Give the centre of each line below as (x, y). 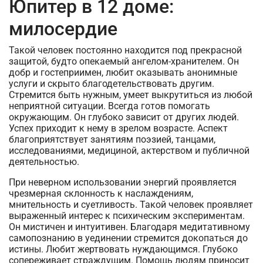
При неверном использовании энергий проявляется (123, 182)
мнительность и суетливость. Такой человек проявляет (131, 205)
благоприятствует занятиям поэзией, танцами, (112, 139)
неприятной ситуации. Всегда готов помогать (109, 106)
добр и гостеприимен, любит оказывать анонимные (123, 73)
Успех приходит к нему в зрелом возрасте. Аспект (118, 128)
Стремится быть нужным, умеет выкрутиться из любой (131, 95)
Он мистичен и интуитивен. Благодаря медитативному (129, 227)
